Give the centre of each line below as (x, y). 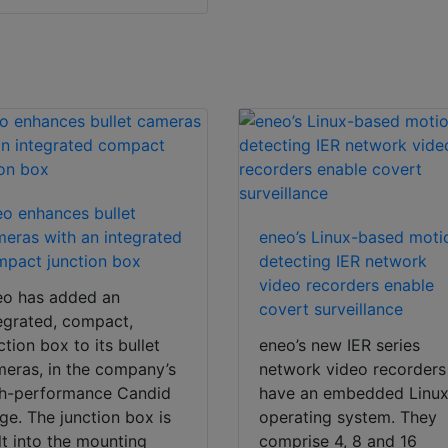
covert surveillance (331, 309)
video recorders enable (347, 285)
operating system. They (348, 417)
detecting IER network (343, 261)
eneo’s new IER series (340, 345)
